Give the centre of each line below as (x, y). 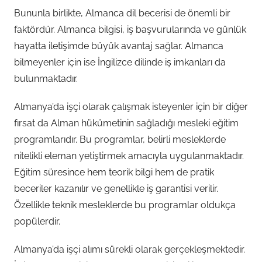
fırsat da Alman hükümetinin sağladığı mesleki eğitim (126, 123)
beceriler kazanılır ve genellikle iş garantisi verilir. (116, 189)
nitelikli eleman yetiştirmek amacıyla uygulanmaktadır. (129, 156)
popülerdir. (37, 221)
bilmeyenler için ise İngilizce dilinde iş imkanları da (120, 62)
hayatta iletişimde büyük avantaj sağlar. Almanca (119, 46)
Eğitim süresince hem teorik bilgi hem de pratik (114, 172)
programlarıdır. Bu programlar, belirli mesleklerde (120, 139)
